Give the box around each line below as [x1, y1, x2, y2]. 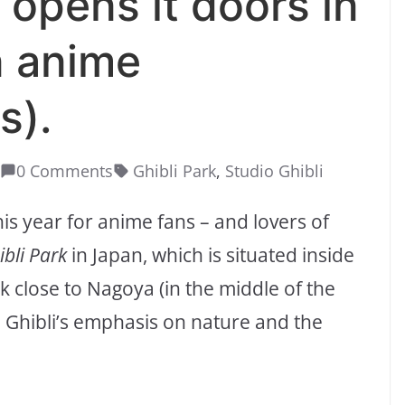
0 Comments [16, 160, 113, 183]
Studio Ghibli [225, 160, 324, 183]
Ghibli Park [133, 160, 216, 183]
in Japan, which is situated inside [67, 242, 354, 268]
